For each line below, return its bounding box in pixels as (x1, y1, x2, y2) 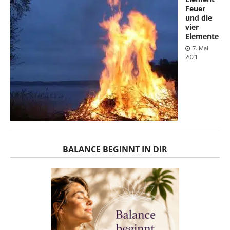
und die (185, 12, 212, 23)
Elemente (185, 31, 219, 41)
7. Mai (193, 44, 208, 52)
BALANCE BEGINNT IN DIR (63, 143, 167, 155)
